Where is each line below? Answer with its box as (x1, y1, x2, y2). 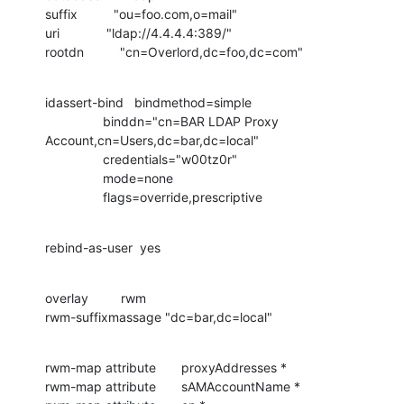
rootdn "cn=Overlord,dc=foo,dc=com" (45, 43, 303, 60)
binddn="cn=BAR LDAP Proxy (45, 113, 103, 129)
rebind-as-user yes (45, 239, 161, 255)
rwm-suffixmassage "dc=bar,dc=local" (45, 308, 272, 325)
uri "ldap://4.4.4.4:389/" (45, 24, 232, 41)
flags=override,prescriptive (103, 188, 262, 205)
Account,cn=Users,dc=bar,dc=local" (45, 132, 259, 148)
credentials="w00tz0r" (45, 151, 103, 167)
